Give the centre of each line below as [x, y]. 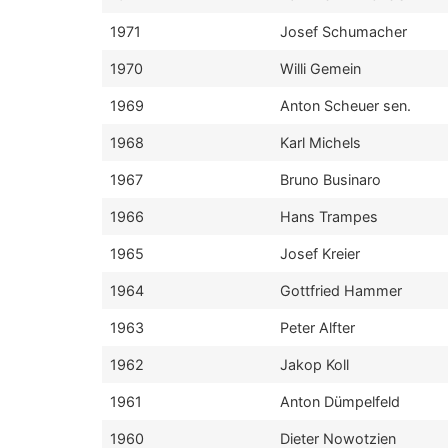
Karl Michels [320, 142]
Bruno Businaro [330, 179]
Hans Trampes [329, 216]
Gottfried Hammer [341, 290]
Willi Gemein [320, 68]
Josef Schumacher [343, 31]
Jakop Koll [314, 364]
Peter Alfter [317, 327]
